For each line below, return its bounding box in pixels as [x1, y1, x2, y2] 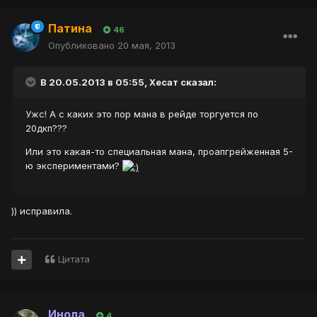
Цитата [58, 253, 90, 265]
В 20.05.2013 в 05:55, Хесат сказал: [38, 76, 217, 88]
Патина [48, 21, 92, 36]
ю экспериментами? [25, 160, 122, 172]
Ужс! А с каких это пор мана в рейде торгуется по [25, 108, 258, 120]
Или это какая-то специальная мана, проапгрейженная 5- [25, 146, 293, 158]
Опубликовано [48, 40, 117, 52]
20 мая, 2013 [117, 40, 175, 52]
